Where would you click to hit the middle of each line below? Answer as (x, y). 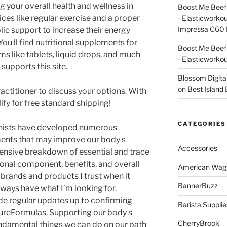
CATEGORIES (202, 124)
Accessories (197, 148)
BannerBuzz (198, 186)
